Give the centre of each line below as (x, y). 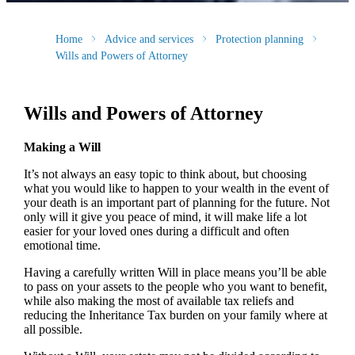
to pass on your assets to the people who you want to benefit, (175, 287)
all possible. (53, 330)
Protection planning (259, 39)
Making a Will (62, 147)
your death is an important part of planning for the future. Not (176, 203)
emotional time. (62, 246)
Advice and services (149, 39)
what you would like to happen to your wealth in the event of (176, 189)
